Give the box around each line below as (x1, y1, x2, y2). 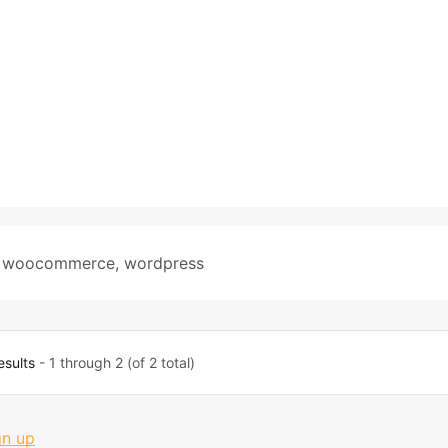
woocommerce (2, 253, 115, 273)
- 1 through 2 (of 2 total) (34, 354, 195, 371)
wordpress (124, 253, 204, 273)
